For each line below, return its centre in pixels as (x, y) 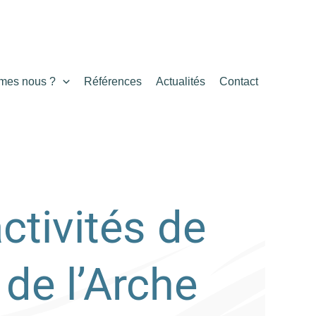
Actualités (181, 81)
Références (113, 81)
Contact (239, 81)
